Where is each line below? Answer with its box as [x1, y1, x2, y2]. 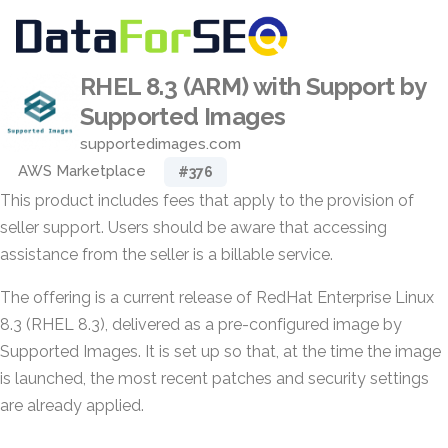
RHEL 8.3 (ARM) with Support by [80, 72, 426, 101]
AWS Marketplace [18, 162, 146, 180]
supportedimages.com [80, 135, 241, 153]
